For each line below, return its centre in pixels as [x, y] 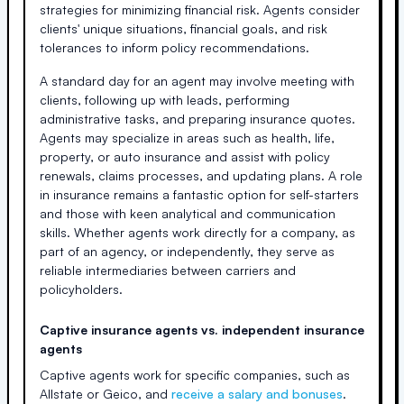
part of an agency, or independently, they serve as [187, 251]
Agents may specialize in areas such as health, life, [187, 138]
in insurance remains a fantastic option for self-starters [199, 194]
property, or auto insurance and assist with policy [185, 156]
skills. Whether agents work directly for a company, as [197, 232]
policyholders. [81, 289]
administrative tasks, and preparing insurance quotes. [197, 119]
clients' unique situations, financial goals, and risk [184, 28]
